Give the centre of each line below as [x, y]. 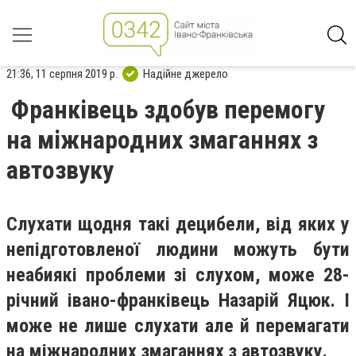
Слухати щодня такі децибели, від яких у [178, 224]
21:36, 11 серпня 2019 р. [62, 74]
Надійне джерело [186, 74]
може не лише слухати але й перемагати [178, 326]
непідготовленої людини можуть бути [178, 250]
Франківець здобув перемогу [168, 110]
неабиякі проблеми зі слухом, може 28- [178, 275]
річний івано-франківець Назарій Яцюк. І [178, 300]
